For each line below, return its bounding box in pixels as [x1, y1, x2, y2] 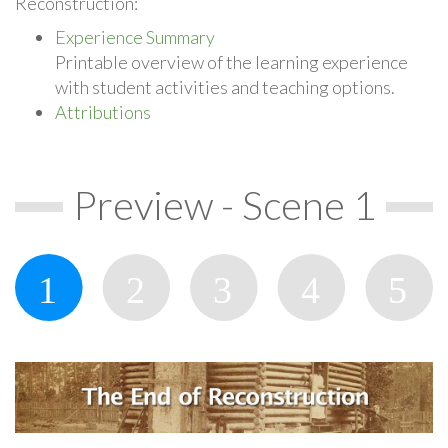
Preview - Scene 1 [72, 180, 376, 229]
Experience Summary [55, 25, 215, 48]
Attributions [55, 100, 151, 123]
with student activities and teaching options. [55, 75, 395, 98]
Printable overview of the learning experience [55, 50, 408, 73]
